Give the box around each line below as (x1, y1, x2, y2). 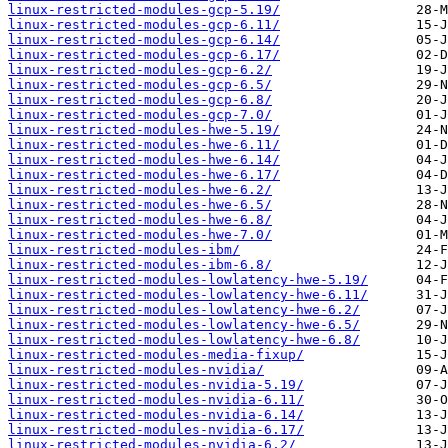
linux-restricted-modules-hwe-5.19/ (8, 122, 280, 138)
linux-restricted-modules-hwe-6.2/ (8, 182, 272, 198)
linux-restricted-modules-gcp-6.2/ (8, 62, 272, 78)
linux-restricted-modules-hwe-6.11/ (8, 137, 280, 153)
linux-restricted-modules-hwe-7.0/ (8, 227, 272, 243)
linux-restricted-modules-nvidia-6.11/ (8, 392, 304, 408)
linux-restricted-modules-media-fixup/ (8, 347, 304, 363)
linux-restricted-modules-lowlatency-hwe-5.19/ (8, 272, 368, 288)
